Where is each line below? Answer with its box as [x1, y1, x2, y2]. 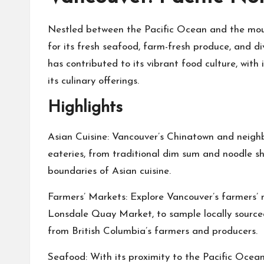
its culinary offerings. [48, 76, 139, 87]
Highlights [48, 100, 123, 117]
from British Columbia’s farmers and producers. [48, 226, 258, 237]
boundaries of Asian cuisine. [48, 166, 171, 177]
